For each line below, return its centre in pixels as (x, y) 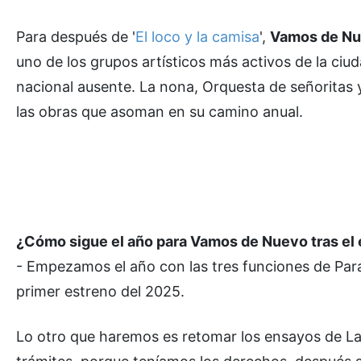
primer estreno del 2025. (100, 291)
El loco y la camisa (197, 36)
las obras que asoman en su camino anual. (160, 111)
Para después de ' (76, 36)
